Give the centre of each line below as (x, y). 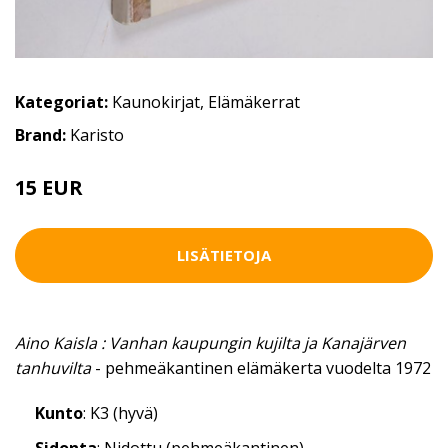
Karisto (97, 134)
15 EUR (49, 187)
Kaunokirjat (156, 101)
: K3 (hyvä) (120, 412)
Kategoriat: (61, 101)
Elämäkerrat (254, 101)
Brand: (42, 134)
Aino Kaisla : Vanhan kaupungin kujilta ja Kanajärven (210, 342)
